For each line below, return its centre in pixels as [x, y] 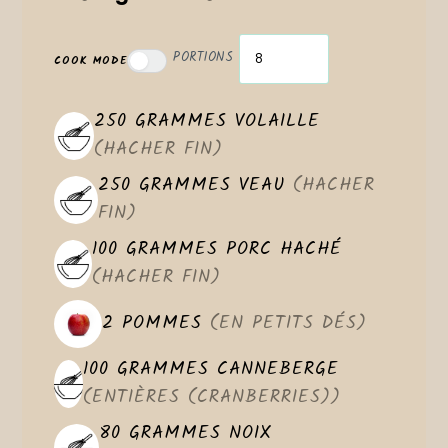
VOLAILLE [274, 121]
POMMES [166, 323]
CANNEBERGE [273, 369]
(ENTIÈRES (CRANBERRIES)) [211, 397]
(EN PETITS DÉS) [289, 323]
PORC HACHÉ [279, 249]
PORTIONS [203, 58]
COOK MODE [91, 60]
